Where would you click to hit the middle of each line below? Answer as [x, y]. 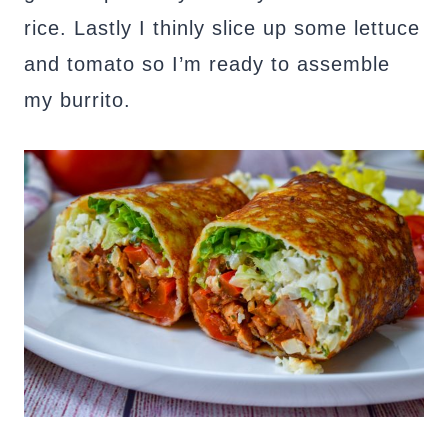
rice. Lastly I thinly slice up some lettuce [222, 27]
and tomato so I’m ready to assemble [207, 63]
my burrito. [77, 99]
